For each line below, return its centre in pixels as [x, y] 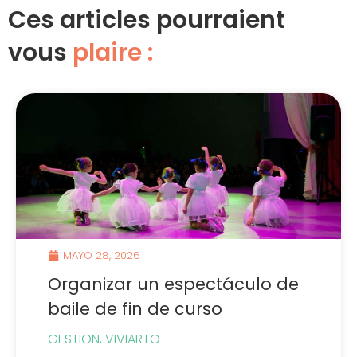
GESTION [74, 339]
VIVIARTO [133, 339]
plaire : [113, 53]
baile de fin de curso [135, 309]
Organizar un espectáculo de [173, 284]
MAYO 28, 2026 [102, 256]
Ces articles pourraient [147, 20]
